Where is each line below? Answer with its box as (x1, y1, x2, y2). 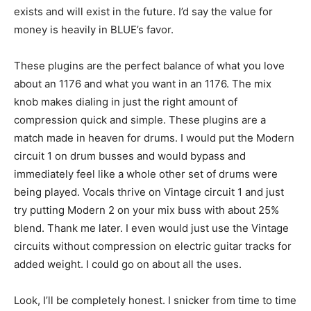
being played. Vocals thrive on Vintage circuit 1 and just (14, 185, 284, 199)
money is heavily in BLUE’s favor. (14, 22, 174, 36)
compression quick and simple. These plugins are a (14, 112, 266, 126)
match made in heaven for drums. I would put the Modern (14, 131, 294, 144)
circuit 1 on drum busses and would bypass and (14, 149, 246, 162)
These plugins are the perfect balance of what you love (14, 58, 285, 72)
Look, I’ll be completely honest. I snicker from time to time (14, 293, 296, 307)
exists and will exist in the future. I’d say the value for (14, 4, 273, 18)
